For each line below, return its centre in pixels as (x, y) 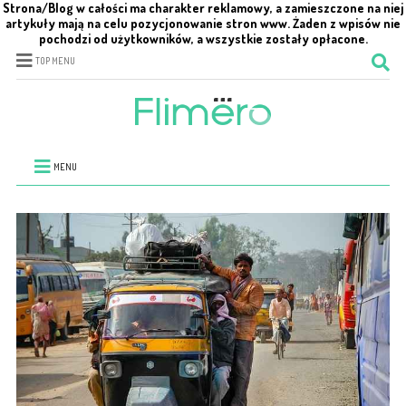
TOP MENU (55, 61)
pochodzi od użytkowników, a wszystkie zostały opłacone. (203, 39)
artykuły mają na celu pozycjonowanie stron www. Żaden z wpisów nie (203, 23)
